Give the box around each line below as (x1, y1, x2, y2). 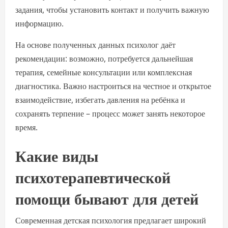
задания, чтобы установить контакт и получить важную (15, 4, 209, 15)
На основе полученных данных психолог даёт (15, 39, 176, 50)
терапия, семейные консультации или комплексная (15, 67, 192, 78)
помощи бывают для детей (15, 186, 198, 209)
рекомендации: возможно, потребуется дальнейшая (15, 53, 193, 64)
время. (15, 122, 38, 133)
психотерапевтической (15, 165, 170, 188)
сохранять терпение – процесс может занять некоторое (15, 108, 205, 119)
